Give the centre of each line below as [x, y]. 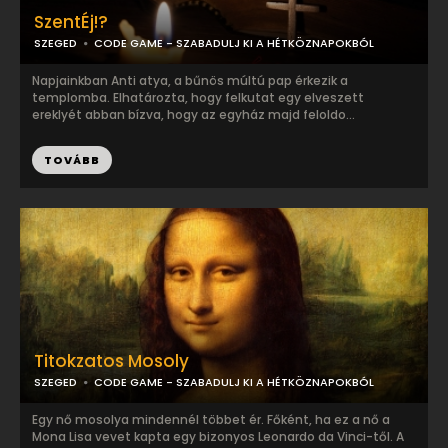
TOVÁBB [72, 160]
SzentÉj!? [71, 22]
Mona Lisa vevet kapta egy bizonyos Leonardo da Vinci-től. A [218, 436]
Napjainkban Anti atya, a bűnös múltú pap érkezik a [190, 80]
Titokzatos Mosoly [111, 361]
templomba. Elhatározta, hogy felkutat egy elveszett [198, 97]
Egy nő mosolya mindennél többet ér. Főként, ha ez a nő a [211, 419]
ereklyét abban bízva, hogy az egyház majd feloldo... [193, 114]
